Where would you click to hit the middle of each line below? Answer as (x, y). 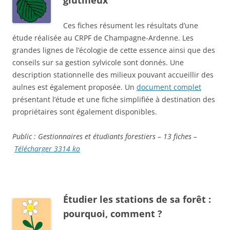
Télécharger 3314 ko (47, 149)
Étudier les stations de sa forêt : (137, 199)
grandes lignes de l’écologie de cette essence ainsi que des (114, 50)
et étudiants (105, 137)
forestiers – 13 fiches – (161, 137)
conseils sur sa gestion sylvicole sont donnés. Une (98, 63)
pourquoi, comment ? (113, 214)
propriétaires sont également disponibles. (85, 112)
